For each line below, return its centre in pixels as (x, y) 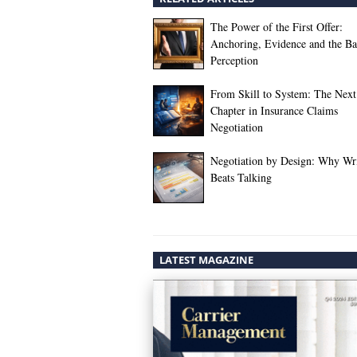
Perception (234, 61)
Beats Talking (241, 178)
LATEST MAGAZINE (206, 260)
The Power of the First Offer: (277, 27)
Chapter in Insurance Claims (274, 111)
